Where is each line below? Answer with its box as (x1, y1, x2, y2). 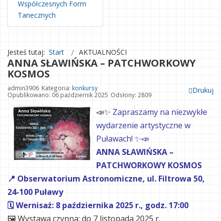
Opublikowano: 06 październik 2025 (7, 91, 108, 99)
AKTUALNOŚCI (79, 47, 127, 57)
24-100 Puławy (7, 186, 63, 197)
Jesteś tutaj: (7, 47, 49, 57)
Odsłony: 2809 (110, 91, 151, 99)
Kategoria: (41, 84, 72, 92)
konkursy (72, 84, 98, 92)
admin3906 (7, 84, 39, 92)
